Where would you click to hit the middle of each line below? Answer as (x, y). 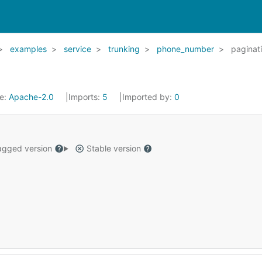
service (77, 49)
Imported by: (148, 97)
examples (28, 49)
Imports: (85, 97)
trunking (124, 49)
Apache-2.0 (31, 97)
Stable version (113, 148)
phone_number (185, 49)
